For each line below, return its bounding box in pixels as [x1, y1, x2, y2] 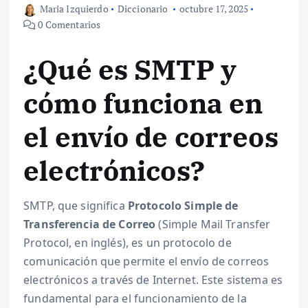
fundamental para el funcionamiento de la [23, 290, 247, 306]
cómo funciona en [23, 85, 263, 122]
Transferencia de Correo [23, 216, 156, 232]
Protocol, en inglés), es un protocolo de [23, 234, 232, 250]
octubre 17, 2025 [179, 2, 248, 16]
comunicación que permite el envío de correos [23, 253, 269, 269]
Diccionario [117, 2, 168, 16]
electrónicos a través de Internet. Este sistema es [23, 272, 283, 287]
